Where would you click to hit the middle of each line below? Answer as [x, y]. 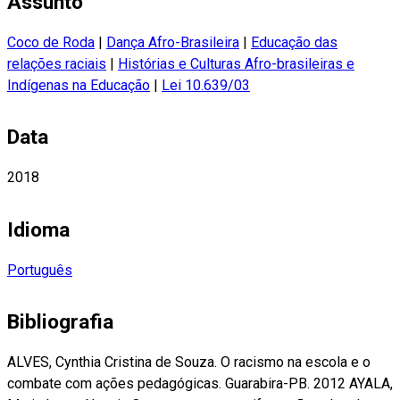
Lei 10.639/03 [206, 86]
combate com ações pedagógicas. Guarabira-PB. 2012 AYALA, [200, 383]
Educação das [294, 43]
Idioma [38, 229]
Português [40, 270]
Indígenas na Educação [79, 86]
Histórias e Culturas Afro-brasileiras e [236, 64]
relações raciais [57, 64]
